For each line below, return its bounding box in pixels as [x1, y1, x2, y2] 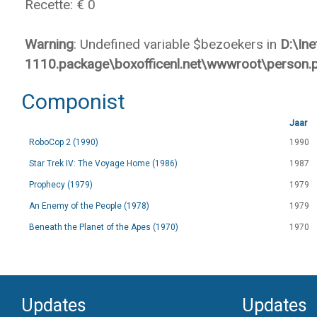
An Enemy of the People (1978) [29, 201, 149, 211]
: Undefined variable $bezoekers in [74, 36, 280, 52]
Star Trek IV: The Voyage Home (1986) [29, 158, 178, 168]
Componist [21, 89, 125, 114]
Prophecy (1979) [29, 180, 93, 190]
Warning [25, 36, 74, 52]
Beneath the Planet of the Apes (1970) [29, 222, 178, 232]
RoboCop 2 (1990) [29, 137, 98, 147]
